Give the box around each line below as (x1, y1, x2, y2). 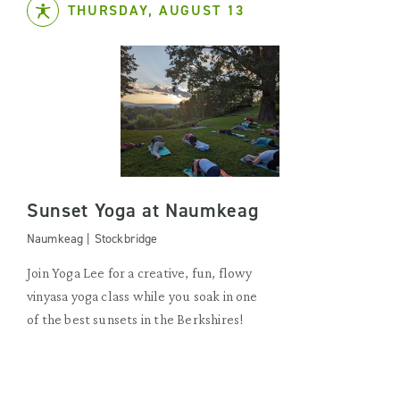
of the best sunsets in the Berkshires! (27, 312, 245, 327)
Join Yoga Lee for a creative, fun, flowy (27, 265, 253, 280)
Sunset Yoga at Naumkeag (27, 197, 259, 223)
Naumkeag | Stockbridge (27, 230, 158, 247)
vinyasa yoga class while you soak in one (27, 288, 258, 304)
